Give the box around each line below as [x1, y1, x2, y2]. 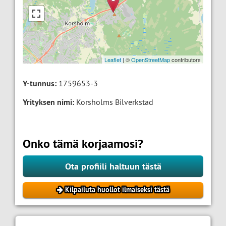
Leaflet [104, 55, 121, 64]
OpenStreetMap [131, 55, 170, 64]
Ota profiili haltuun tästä [65, 160, 161, 173]
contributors [170, 55, 201, 64]
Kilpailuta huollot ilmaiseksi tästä [63, 185, 169, 195]
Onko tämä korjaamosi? [23, 136, 143, 152]
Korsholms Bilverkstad [74, 97, 153, 107]
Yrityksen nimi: [23, 97, 74, 108]
